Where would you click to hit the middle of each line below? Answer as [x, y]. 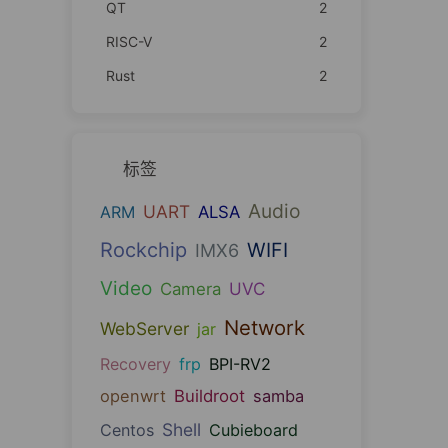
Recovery [135, 363]
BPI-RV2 [239, 363]
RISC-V [128, 41]
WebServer [144, 328]
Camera [190, 288]
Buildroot [209, 395]
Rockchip [143, 249]
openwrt [132, 395]
